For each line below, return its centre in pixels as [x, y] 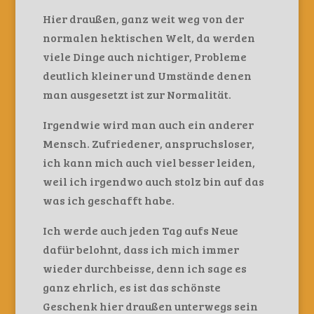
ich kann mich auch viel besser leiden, [149, 162]
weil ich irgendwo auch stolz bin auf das [153, 181]
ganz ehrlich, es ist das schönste [131, 287]
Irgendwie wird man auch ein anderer [148, 124]
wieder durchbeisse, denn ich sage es [144, 268]
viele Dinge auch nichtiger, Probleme [144, 56]
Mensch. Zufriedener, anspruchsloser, [148, 143]
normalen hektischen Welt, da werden [149, 37]
